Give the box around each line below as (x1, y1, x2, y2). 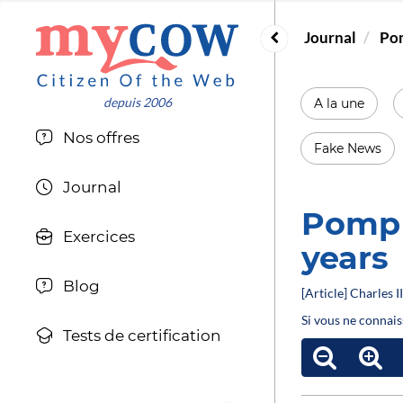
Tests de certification (62, 327, 221, 345)
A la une (314, 94, 365, 112)
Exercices (62, 228, 135, 246)
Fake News (314, 139, 382, 157)
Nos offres (62, 129, 139, 148)
